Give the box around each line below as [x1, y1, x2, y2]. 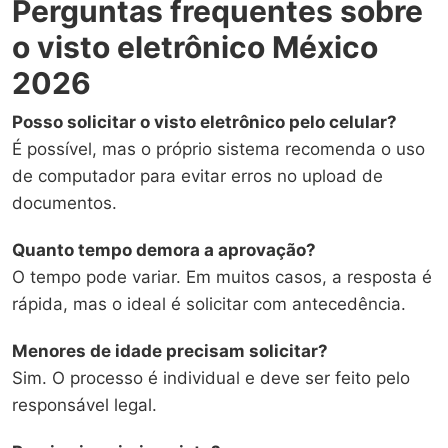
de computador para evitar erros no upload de [12, 166, 383, 187]
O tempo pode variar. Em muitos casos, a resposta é [12, 267, 432, 288]
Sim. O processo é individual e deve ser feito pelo [12, 368, 410, 389]
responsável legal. [12, 395, 157, 416]
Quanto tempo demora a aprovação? [12, 240, 316, 261]
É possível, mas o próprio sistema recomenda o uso [12, 139, 425, 160]
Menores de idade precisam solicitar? [12, 341, 328, 362]
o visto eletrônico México [12, 29, 378, 66]
